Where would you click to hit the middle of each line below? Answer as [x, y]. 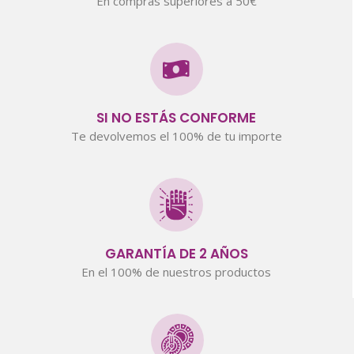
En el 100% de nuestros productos [176, 271]
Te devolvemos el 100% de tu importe [176, 136]
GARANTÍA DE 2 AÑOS [176, 253]
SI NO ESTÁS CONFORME [176, 117]
